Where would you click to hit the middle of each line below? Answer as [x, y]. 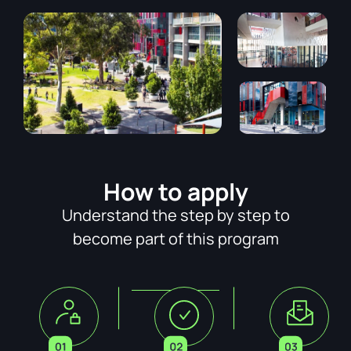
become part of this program [175, 238]
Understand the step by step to [175, 215]
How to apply [175, 191]
